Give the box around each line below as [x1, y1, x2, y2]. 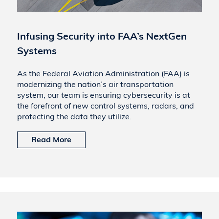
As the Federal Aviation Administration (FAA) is [17, 68, 190, 78]
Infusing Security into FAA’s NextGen [17, 30, 187, 42]
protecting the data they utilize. [17, 111, 131, 121]
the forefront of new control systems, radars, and [17, 101, 194, 110]
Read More [31, 134, 71, 144]
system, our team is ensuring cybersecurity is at [17, 90, 190, 100]
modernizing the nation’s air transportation [17, 79, 174, 89]
